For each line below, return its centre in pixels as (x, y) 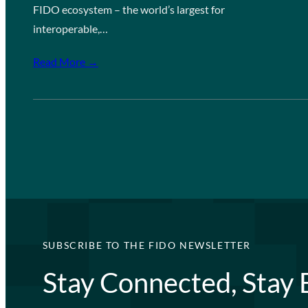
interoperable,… (70, 29)
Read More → (66, 62)
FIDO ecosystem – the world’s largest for (129, 9)
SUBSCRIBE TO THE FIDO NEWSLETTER (146, 245)
